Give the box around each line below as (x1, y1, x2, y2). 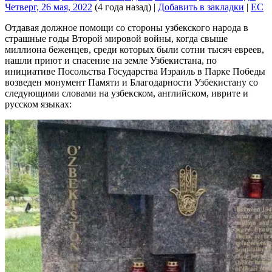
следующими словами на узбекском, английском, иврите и (5, 87, 248, 98)
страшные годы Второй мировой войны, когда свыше (5, 33, 228, 44)
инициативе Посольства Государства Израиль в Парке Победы (5, 66, 265, 76)
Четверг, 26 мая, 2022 (5, 1, 92, 12)
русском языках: (5, 98, 72, 109)
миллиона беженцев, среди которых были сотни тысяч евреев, (5, 44, 264, 55)
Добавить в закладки (158, 1, 244, 12)
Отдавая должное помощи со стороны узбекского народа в (5, 22, 248, 33)
